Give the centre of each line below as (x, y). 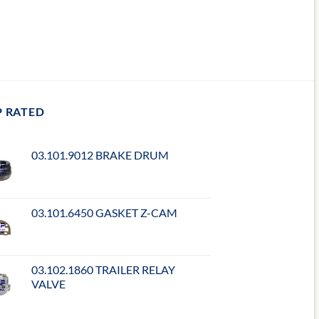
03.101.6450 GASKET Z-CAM (105, 213)
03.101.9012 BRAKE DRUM (100, 155)
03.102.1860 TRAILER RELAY (104, 270)
